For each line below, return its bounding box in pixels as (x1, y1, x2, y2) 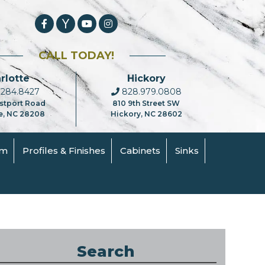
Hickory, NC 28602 (110, 109, 182, 118)
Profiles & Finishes (22, 144, 106, 156)
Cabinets (120, 144, 161, 156)
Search (77, 242, 135, 261)
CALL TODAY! (38, 49, 114, 62)
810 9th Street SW (112, 99, 180, 108)
